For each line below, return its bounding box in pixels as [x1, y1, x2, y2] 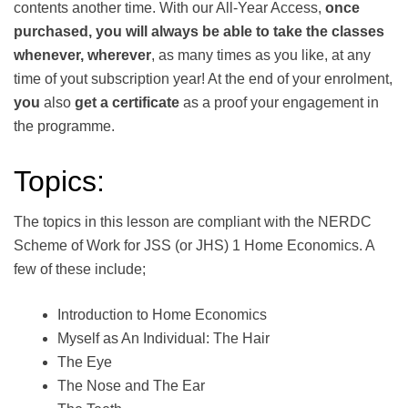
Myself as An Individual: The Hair [57, 331, 270, 347]
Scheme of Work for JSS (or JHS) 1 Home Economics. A [14, 238, 374, 254]
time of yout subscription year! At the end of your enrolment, [14, 71, 393, 87]
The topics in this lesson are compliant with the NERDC [14, 214, 372, 230]
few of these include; [14, 261, 146, 278]
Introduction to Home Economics [57, 307, 267, 323]
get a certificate [71, 95, 179, 111]
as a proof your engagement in [179, 95, 379, 111]
